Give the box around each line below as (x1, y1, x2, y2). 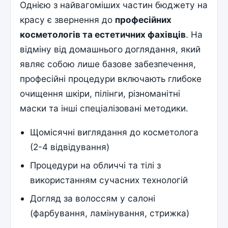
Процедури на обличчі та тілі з (30, 160, 161, 171)
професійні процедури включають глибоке (20, 73, 202, 84)
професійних (115, 14, 172, 25)
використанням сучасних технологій (30, 175, 188, 186)
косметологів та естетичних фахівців (20, 28, 186, 40)
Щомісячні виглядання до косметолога (30, 126, 199, 137)
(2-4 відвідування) (30, 141, 110, 152)
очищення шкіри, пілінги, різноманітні (20, 88, 181, 99)
